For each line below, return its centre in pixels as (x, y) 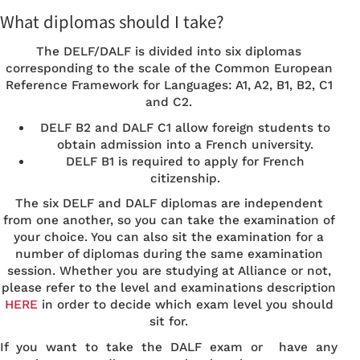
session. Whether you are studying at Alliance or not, (169, 271)
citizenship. (185, 179)
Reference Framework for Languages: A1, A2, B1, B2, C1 (169, 85)
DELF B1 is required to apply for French (185, 162)
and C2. (169, 102)
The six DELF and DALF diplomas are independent (169, 204)
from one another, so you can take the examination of (169, 221)
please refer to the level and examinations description (169, 288)
